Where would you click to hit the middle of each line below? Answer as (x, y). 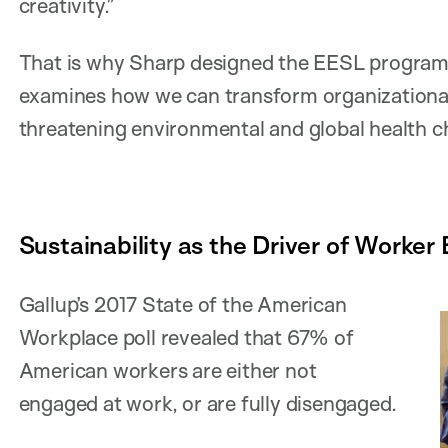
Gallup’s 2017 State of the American (182, 303)
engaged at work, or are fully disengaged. (207, 402)
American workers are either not (167, 369)
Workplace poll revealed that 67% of (186, 336)
